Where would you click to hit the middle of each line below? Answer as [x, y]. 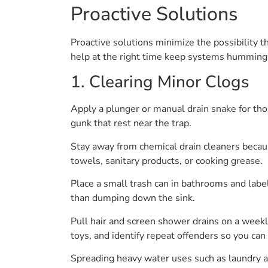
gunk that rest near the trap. [131, 124]
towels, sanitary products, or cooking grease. [167, 161]
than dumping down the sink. [133, 198]
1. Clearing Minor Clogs [160, 82]
